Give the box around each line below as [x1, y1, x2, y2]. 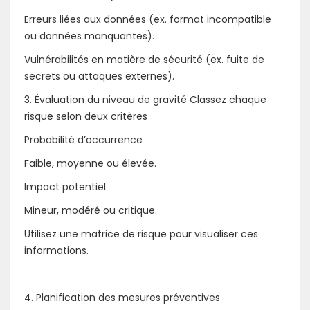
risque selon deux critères [24, 109, 147, 123]
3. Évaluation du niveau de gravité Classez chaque [24, 92, 266, 107]
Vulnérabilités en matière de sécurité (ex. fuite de [24, 52, 264, 66]
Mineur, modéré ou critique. [24, 203, 157, 217]
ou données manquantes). [24, 28, 154, 43]
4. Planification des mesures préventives [24, 290, 220, 304]
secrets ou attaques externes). [24, 69, 174, 83]
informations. [24, 243, 89, 257]
